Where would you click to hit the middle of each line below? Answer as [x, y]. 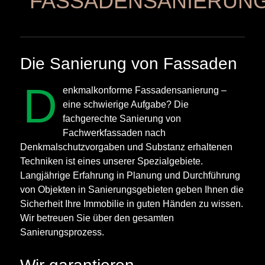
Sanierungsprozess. [62, 232]
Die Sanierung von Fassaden [129, 63]
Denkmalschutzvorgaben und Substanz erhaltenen [126, 146]
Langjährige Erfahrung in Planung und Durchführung [130, 175]
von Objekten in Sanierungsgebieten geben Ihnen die [132, 189]
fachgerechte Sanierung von [122, 118]
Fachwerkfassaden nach [114, 132]
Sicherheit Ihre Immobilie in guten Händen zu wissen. [132, 203]
